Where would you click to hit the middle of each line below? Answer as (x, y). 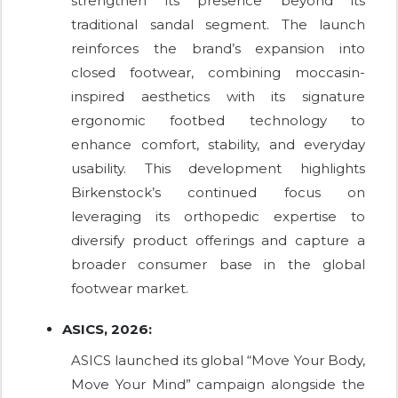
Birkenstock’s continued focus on (218, 193)
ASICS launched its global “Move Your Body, (218, 361)
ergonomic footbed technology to (218, 121)
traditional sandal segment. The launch (218, 25)
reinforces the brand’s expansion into (218, 49)
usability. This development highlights (218, 169)
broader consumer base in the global (218, 265)
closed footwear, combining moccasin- (218, 73)
